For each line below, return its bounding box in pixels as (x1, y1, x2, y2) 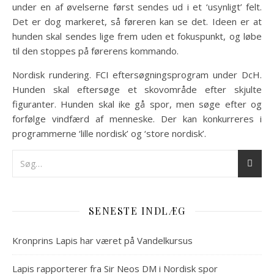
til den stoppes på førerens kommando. (12, 45, 179, 57)
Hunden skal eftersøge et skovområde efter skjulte (12, 83, 262, 95)
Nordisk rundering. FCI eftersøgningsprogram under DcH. (12, 68, 262, 81)
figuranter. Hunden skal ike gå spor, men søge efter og (12, 98, 262, 110)
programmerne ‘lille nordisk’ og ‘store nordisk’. (12, 127, 206, 139)
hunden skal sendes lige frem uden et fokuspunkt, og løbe (12, 30, 262, 42)
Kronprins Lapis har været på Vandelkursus (12, 234, 193, 246)
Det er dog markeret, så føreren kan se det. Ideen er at (12, 15, 262, 28)
